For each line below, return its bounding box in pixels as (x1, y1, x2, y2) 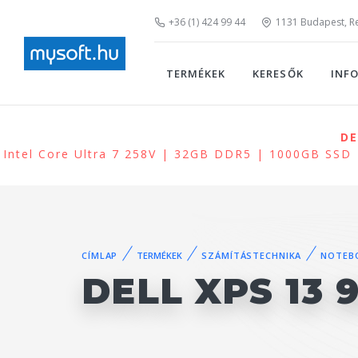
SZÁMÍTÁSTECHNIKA (201, 249, 302, 261)
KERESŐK (253, 66, 304, 81)
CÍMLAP (82, 249, 118, 261)
